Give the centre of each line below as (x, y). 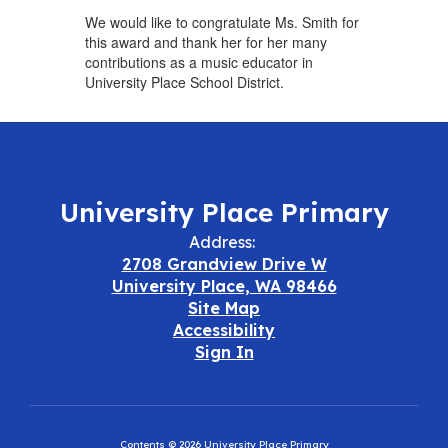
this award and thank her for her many (205, 41)
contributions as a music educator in (198, 61)
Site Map (224, 307)
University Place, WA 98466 (224, 285)
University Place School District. (184, 81)
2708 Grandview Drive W (224, 263)
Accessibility (224, 329)
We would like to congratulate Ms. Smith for (221, 21)
